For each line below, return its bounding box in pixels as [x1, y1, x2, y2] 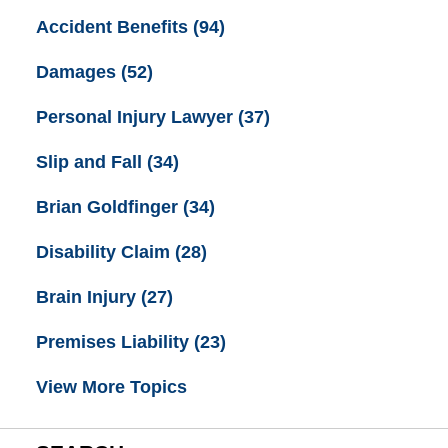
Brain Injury [35, 287, 141, 308]
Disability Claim [35, 242, 175, 263]
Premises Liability [35, 332, 194, 353]
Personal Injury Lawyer [35, 106, 238, 127]
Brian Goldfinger [35, 197, 183, 218]
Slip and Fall [35, 152, 147, 173]
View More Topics [35, 377, 187, 398]
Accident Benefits [35, 16, 193, 37]
